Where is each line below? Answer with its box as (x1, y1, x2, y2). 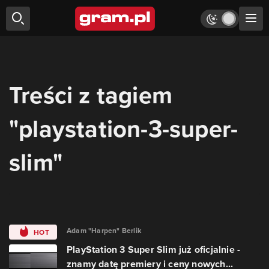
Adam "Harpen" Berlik (67, 225, 141, 235)
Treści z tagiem (9, 77, 172, 112)
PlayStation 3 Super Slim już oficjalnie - (67, 243, 241, 256)
